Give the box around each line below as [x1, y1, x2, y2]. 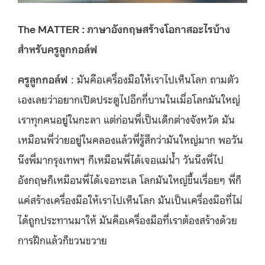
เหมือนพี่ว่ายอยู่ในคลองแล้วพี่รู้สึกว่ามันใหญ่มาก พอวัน [18, 131, 243, 146]
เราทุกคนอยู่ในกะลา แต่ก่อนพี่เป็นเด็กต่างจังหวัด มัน [18, 111, 235, 126]
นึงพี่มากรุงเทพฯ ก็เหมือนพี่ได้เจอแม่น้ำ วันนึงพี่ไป [18, 151, 224, 166]
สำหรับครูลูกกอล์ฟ [18, 41, 98, 56]
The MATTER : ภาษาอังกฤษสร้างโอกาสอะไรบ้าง [18, 21, 230, 35]
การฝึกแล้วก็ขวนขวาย [18, 232, 107, 247]
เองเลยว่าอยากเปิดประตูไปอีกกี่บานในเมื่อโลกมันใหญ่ [18, 91, 240, 106]
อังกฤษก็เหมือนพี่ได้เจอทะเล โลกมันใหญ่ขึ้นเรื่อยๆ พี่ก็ [18, 172, 241, 186]
